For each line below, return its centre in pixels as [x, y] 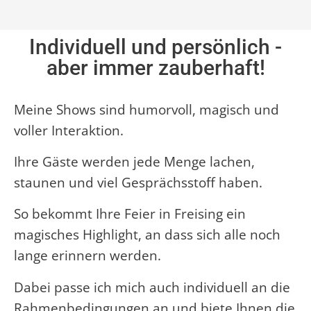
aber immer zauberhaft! [155, 67]
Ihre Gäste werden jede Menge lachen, [134, 162]
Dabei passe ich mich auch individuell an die [152, 287]
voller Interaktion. [69, 130]
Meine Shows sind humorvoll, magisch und [146, 109]
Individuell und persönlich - [155, 47]
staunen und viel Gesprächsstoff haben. [138, 183]
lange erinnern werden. [87, 256]
